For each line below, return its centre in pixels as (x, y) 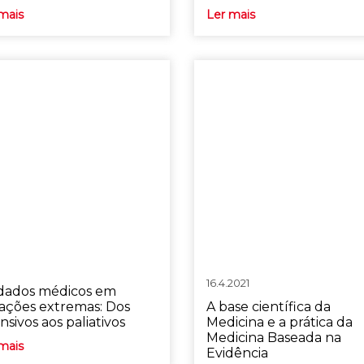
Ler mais (230, 15)
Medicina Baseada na (273, 338)
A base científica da (268, 307)
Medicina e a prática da (279, 322)
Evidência (237, 353)
